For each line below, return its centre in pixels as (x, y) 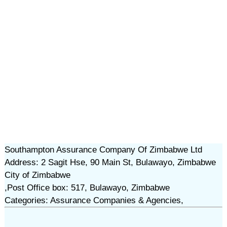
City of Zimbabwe (37, 175)
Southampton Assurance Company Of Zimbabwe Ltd (103, 150)
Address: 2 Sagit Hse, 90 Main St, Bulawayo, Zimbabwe (110, 162)
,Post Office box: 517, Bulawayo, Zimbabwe (87, 188)
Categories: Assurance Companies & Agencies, (94, 200)
